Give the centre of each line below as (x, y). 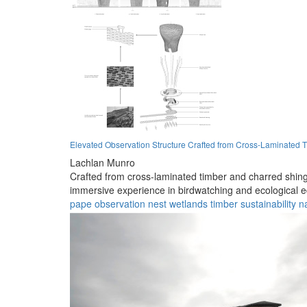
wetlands (188, 203)
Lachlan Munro (102, 162)
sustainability (268, 203)
